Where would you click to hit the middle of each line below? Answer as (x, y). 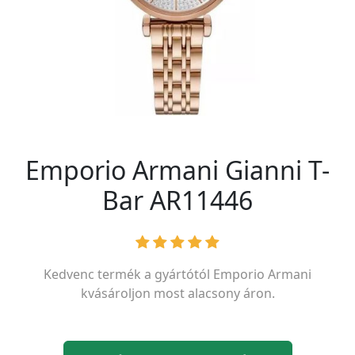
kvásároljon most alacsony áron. (177, 293)
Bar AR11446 (177, 200)
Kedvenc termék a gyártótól (128, 274)
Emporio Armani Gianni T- (177, 170)
